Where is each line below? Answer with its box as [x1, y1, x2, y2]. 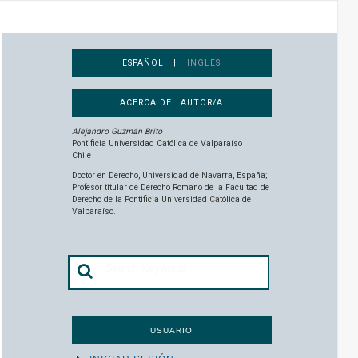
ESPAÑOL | [122, 58, 187, 69]
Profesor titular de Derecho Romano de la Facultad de [71, 182, 269, 193]
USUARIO [149, 325, 193, 335]
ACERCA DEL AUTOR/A [119, 97, 224, 109]
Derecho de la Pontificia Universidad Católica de [71, 194, 251, 205]
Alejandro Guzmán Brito [71, 125, 162, 137]
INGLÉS [186, 58, 221, 69]
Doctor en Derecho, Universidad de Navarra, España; [71, 170, 268, 181]
